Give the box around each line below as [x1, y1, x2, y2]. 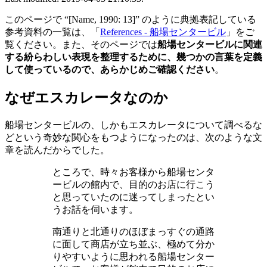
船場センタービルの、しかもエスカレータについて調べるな [5, 119, 262, 130]
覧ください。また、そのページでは [5, 39, 157, 49]
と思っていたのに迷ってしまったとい [52, 191, 215, 202]
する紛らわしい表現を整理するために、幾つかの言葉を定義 [5, 51, 262, 62]
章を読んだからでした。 [5, 144, 110, 155]
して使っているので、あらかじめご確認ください [5, 64, 215, 74]
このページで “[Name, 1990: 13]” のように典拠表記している [5, 14, 256, 24]
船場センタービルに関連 [157, 39, 262, 49]
